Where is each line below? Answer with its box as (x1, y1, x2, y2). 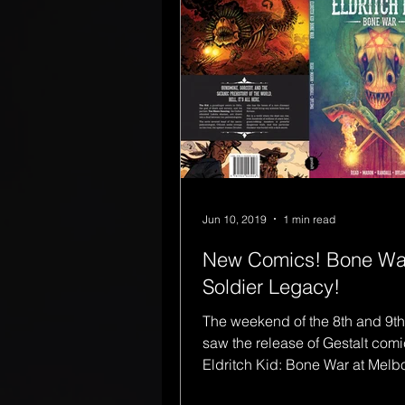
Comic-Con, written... (202, 377, 337, 395)
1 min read (283, 212, 335, 226)
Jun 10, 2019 (202, 212, 267, 226)
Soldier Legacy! (202, 274, 340, 299)
